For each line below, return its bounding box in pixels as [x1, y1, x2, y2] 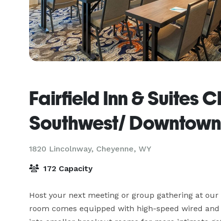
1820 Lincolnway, [29, 144, 96, 153]
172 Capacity [41, 164, 93, 173]
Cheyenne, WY [96, 144, 151, 153]
